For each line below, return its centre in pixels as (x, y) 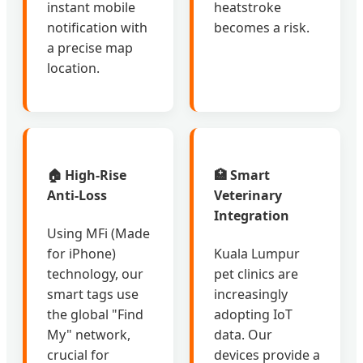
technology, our (95, 273)
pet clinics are (256, 273)
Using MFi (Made (98, 233)
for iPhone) (81, 253)
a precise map (90, 48)
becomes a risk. (262, 28)
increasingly (251, 294)
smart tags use (93, 294)
